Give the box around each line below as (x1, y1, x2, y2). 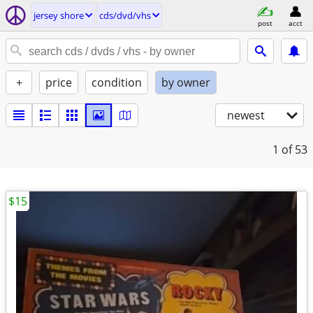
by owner (161, 75, 210, 90)
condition (92, 75, 142, 90)
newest (227, 108, 265, 123)
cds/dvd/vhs (99, 9, 151, 22)
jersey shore (34, 9, 84, 22)
